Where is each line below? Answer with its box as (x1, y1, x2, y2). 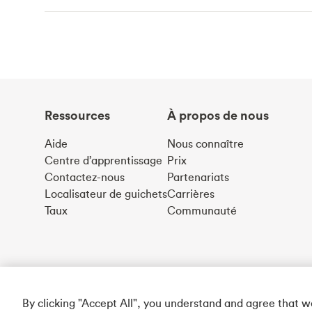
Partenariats (167, 169, 229, 184)
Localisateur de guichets (45, 186, 167, 201)
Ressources (45, 107, 110, 123)
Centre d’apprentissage (45, 153, 162, 167)
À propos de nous (167, 107, 269, 123)
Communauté (167, 203, 237, 217)
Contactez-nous (45, 169, 125, 184)
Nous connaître (167, 136, 244, 150)
